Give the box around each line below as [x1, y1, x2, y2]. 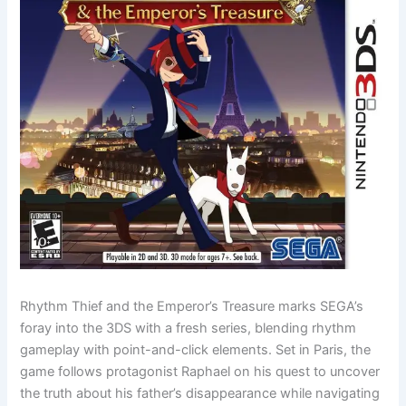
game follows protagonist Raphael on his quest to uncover [20, 362, 381, 380]
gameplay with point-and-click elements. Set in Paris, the [20, 341, 372, 358]
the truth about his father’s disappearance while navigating [20, 384, 381, 401]
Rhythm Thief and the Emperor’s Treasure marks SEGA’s [20, 297, 364, 314]
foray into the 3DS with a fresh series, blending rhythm [20, 319, 357, 336]
